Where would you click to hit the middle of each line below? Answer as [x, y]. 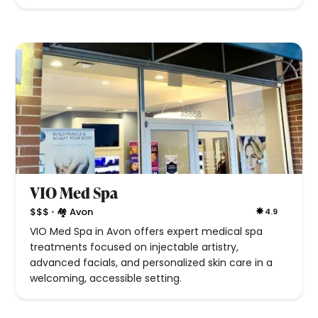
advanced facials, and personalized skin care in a [152, 263]
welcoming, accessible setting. [106, 279]
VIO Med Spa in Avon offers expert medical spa [147, 232]
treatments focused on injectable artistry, [135, 247]
